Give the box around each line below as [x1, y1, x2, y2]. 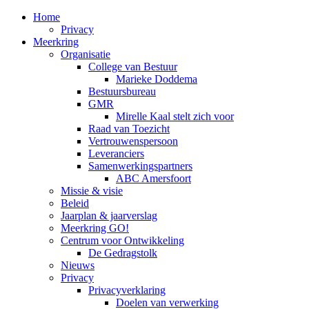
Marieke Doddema [116, 73, 197, 85]
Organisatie [61, 48, 110, 60]
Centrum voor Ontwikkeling [61, 235, 184, 246]
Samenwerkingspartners [88, 160, 192, 172]
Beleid [61, 197, 89, 209]
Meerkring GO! [61, 222, 129, 234]
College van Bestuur [88, 61, 177, 72]
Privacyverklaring [88, 284, 166, 296]
